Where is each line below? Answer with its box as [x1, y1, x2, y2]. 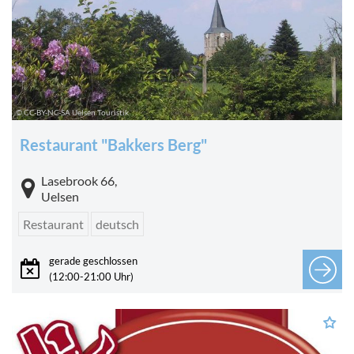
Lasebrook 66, [41, 173, 117, 189]
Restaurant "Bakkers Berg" [20, 135, 207, 155]
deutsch [96, 217, 139, 232]
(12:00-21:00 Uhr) [49, 270, 134, 284]
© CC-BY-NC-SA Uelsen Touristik [16, 107, 129, 118]
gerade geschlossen [49, 254, 137, 268]
